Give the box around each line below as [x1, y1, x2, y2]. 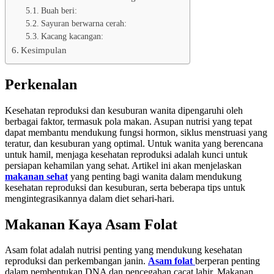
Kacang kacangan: [40, 31, 103, 41]
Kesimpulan [21, 44, 67, 55]
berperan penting [195, 256, 260, 267]
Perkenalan [5, 76, 77, 92]
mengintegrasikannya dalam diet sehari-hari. [5, 193, 174, 204]
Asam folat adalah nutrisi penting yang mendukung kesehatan [5, 245, 242, 256]
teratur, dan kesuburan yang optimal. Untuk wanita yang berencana [5, 138, 263, 149]
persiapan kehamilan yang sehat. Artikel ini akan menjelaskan [5, 160, 242, 171]
